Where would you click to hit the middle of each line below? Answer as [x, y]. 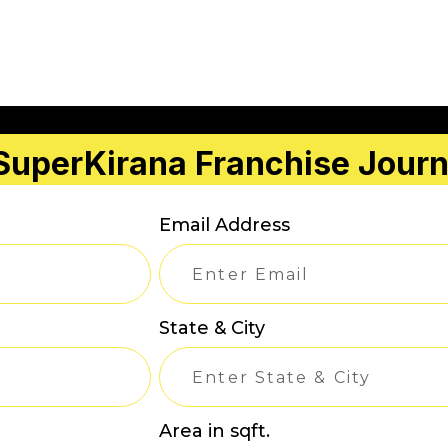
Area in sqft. [215, 431]
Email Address [225, 225]
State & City [212, 328]
